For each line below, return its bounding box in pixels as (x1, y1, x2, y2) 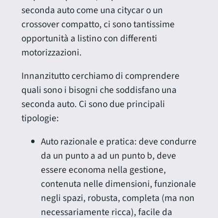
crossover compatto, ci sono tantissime (21, 17, 175, 31)
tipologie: (21, 111, 59, 126)
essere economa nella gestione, (40, 163, 166, 177)
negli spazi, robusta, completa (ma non (40, 191, 195, 205)
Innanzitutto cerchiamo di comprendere (21, 69, 180, 83)
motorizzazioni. (21, 45, 82, 59)
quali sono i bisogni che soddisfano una (21, 83, 177, 97)
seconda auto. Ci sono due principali (21, 97, 165, 111)
